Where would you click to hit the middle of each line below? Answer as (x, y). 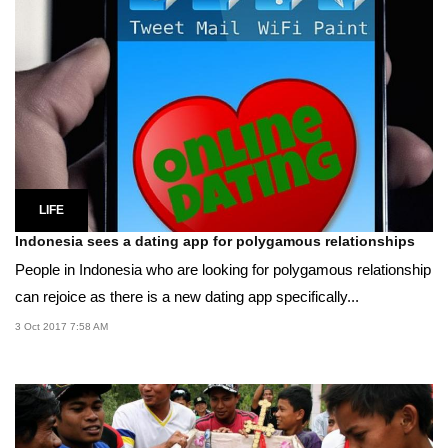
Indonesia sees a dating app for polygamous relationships (215, 240)
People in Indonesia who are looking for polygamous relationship (223, 269)
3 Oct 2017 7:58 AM (61, 326)
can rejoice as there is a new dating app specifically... (187, 296)
